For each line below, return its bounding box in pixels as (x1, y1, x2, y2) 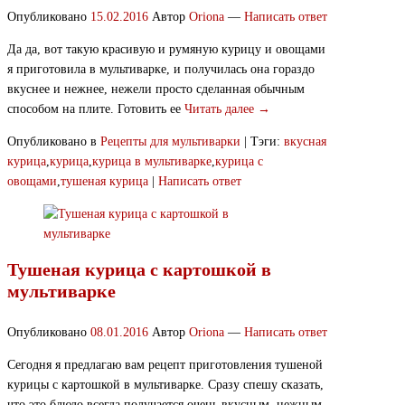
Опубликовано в (7, 134, 97, 148)
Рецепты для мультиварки (100, 134, 240, 148)
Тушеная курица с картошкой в (7, 259, 271, 280)
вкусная (284, 134, 326, 148)
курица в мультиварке (92, 154, 212, 168)
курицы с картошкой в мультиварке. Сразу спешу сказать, (7, 378, 324, 392)
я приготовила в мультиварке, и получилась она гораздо (7, 61, 315, 76)
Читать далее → (184, 101, 270, 116)
